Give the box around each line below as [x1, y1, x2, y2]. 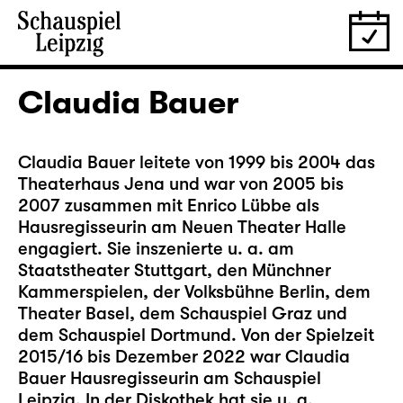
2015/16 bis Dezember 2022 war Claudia [18, 346, 350, 367]
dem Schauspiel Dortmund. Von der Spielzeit [18, 325, 374, 345]
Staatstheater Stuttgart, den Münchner [18, 260, 331, 281]
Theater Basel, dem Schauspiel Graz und [18, 303, 347, 324]
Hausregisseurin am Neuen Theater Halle [18, 217, 346, 237]
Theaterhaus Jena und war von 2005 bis [18, 174, 344, 194]
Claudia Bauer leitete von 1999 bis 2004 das [18, 152, 375, 173]
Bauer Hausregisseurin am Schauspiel [18, 368, 321, 389]
